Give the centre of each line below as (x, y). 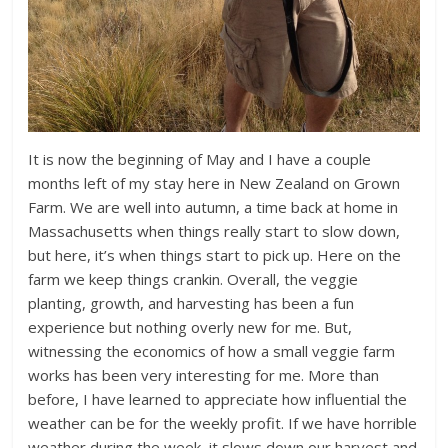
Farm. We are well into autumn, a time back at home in (213, 207)
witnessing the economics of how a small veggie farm (212, 351)
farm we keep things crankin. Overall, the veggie (193, 279)
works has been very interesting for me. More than (204, 375)
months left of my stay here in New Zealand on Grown (214, 183)
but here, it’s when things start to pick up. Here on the (215, 255)
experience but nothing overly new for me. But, (190, 327)
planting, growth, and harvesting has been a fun (191, 303)
